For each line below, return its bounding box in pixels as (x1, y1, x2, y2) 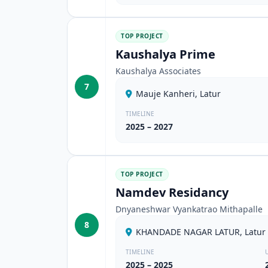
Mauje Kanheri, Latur (136, 88, 221, 99)
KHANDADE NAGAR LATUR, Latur (136, 226, 266, 237)
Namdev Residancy (115, 184, 229, 200)
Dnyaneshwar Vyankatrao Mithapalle (115, 203, 263, 215)
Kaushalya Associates (115, 65, 201, 77)
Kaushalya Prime (115, 46, 215, 62)
